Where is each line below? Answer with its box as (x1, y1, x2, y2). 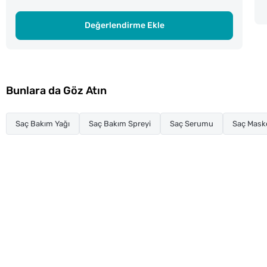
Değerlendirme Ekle (84, 20, 164, 30)
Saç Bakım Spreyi (89, 119, 151, 128)
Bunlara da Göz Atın (6, 83, 107, 97)
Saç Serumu (170, 119, 213, 128)
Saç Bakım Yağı (15, 119, 70, 128)
